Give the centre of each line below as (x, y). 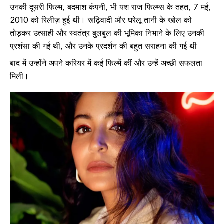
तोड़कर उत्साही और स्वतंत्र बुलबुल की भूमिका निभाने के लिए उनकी (107, 33)
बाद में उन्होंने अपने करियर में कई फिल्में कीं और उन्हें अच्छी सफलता (106, 63)
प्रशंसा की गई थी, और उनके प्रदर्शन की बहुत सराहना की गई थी (103, 46)
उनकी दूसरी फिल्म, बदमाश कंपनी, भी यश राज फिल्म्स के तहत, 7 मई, (110, 7)
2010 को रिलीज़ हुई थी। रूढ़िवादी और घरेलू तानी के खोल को (101, 20)
